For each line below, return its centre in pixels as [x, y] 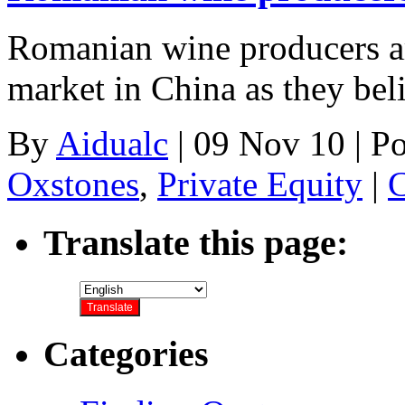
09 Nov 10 [269, 144]
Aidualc [112, 144]
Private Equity [260, 184]
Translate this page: [196, 242]
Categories [126, 354]
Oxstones [73, 184]
